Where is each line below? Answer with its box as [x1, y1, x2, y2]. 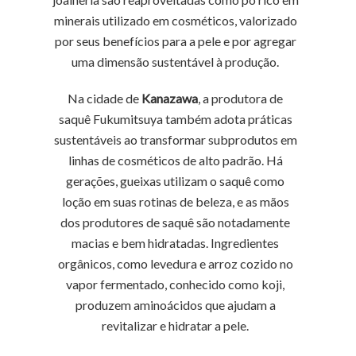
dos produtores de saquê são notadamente [60, 215, 291, 230]
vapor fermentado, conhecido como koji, [66, 277, 285, 292]
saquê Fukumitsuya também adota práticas [58, 111, 292, 126]
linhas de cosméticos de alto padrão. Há [68, 153, 283, 168]
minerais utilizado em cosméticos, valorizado [53, 13, 297, 28]
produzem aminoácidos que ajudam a [75, 297, 276, 312]
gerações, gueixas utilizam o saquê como [66, 173, 285, 188]
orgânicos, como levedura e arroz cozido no [57, 256, 293, 271]
